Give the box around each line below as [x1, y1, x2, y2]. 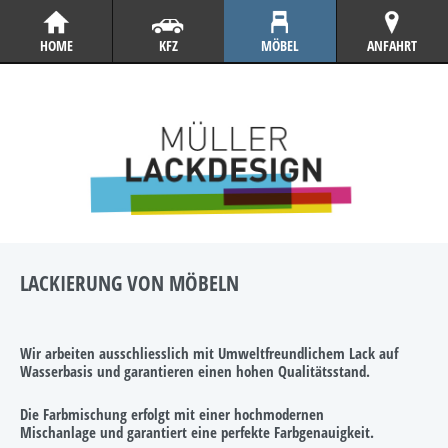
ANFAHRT [367, 36, 417, 55]
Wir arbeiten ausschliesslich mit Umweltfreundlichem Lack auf [20, 343, 398, 364]
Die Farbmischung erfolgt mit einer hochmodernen [20, 404, 324, 425]
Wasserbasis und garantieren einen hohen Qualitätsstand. [20, 361, 370, 382]
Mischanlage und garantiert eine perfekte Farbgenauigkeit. [20, 422, 374, 443]
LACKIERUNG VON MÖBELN [20, 269, 239, 297]
